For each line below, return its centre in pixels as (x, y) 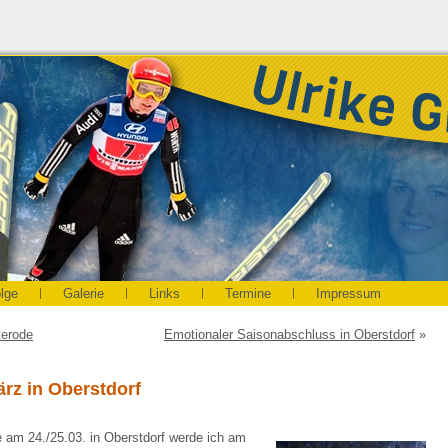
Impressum (348, 293)
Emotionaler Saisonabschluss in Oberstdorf (289, 334)
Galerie (83, 293)
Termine (248, 293)
